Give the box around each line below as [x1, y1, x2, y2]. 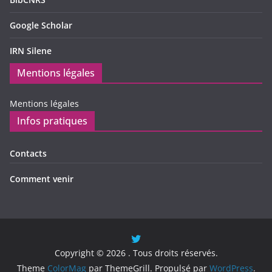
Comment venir [10, 173, 73, 185]
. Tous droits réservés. [127, 247, 218, 259]
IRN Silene [10, 45, 52, 57]
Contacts [10, 148, 47, 160]
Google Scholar [10, 19, 72, 32]
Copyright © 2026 [54, 247, 128, 259]
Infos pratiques [17, 114, 87, 128]
